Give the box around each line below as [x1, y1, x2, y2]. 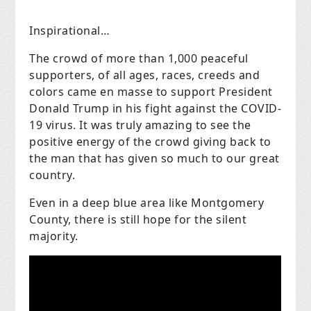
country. [29, 167, 76, 183]
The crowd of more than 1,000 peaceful [29, 51, 249, 67]
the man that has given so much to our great [29, 151, 280, 167]
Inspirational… [29, 23, 110, 39]
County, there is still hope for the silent [29, 212, 247, 228]
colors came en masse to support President [29, 84, 273, 100]
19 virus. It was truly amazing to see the [29, 117, 251, 133]
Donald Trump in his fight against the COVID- [29, 101, 282, 117]
